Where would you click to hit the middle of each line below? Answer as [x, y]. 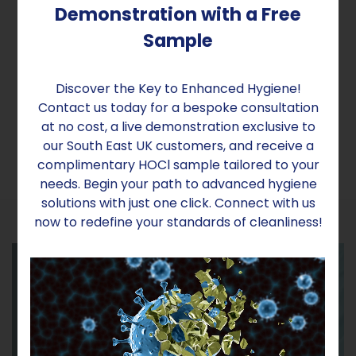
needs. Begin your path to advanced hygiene [178, 184]
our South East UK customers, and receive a [178, 146]
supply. [46, 119]
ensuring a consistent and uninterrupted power [172, 100]
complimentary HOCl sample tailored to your [178, 165]
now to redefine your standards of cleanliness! [178, 222]
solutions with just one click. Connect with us [178, 203]
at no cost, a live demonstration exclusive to [178, 127]
